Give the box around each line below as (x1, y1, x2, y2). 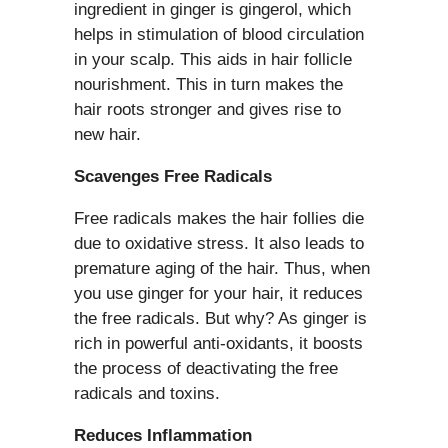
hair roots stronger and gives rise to (74, 99, 341, 119)
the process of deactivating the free (74, 358, 338, 378)
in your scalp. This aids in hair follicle (74, 49, 352, 69)
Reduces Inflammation (74, 425, 252, 445)
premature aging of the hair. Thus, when (74, 258, 370, 278)
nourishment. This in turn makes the (74, 74, 343, 94)
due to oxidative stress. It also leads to (74, 233, 364, 253)
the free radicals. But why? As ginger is (74, 308, 367, 328)
